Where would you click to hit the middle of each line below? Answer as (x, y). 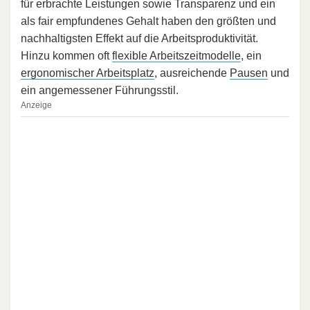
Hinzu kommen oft (66, 56)
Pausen (249, 73)
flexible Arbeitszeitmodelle (176, 56)
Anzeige (36, 106)
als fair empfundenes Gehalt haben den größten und (148, 21)
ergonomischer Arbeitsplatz (88, 73)
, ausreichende (192, 73)
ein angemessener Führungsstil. (100, 91)
